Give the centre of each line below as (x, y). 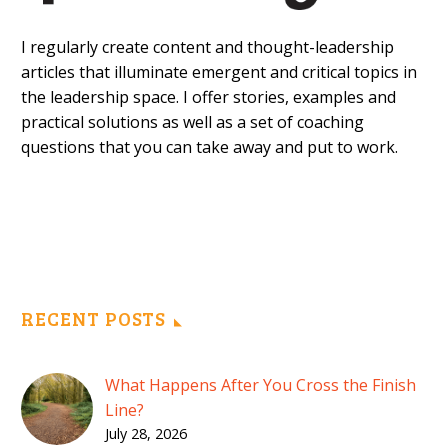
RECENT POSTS (94, 318)
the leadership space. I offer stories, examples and (208, 97)
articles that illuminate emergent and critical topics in (219, 72)
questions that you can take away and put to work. (209, 147)
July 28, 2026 (146, 433)
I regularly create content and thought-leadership (207, 47)
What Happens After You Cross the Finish (260, 384)
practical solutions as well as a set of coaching (192, 122)
